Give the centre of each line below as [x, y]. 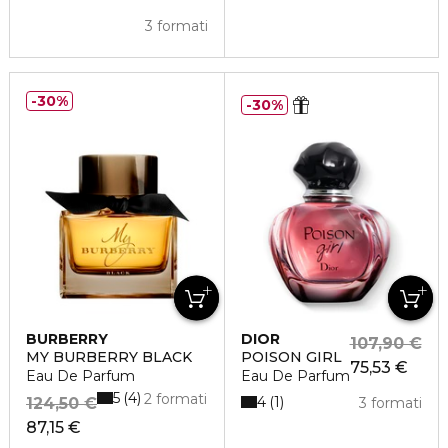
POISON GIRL [291, 357]
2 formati [176, 399]
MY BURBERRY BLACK [109, 357]
